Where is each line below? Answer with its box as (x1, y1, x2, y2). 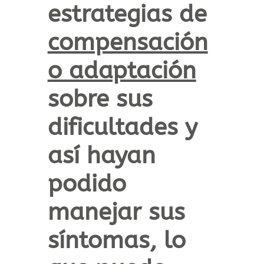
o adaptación (47, 57, 196, 85)
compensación (47, 28, 208, 57)
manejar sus (47, 198, 185, 226)
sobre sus (47, 85, 153, 113)
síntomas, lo (47, 226, 186, 255)
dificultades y (47, 113, 197, 141)
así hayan (47, 141, 156, 170)
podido (47, 170, 126, 198)
